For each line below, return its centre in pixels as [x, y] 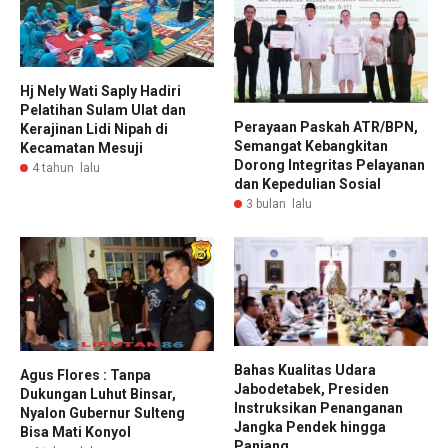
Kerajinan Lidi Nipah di [94, 128]
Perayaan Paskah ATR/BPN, [326, 126]
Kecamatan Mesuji [81, 147]
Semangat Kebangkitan [311, 145]
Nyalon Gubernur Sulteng [102, 412]
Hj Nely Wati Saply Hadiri [100, 90]
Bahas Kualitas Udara [305, 369]
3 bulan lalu [279, 203]
